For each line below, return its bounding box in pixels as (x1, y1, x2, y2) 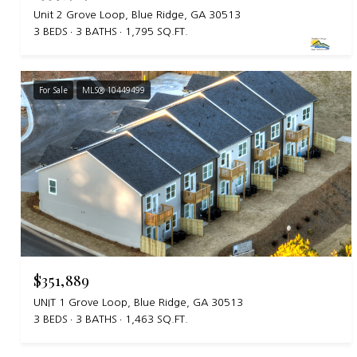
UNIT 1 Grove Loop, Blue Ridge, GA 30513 (33, 297, 243, 308)
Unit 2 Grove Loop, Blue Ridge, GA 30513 (33, 10, 241, 21)
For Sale (39, 86, 68, 95)
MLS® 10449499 (82, 86, 145, 95)
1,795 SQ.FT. (125, 26, 188, 37)
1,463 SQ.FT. (125, 314, 188, 325)
